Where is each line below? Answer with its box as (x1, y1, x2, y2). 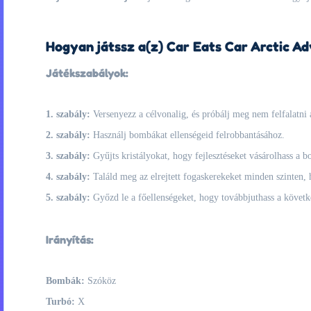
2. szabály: (46, 130, 90, 140)
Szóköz (85, 276, 116, 286)
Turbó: (46, 296, 75, 307)
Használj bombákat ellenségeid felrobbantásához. (90, 130, 285, 140)
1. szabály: (46, 109, 90, 119)
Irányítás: (46, 233, 94, 246)
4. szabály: (46, 171, 90, 182)
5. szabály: (46, 192, 90, 203)
